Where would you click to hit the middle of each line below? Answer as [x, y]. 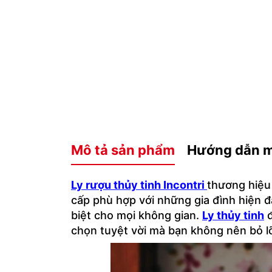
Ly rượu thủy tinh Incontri [139, 185]
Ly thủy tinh [233, 215]
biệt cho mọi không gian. [137, 215]
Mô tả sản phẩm [123, 150]
